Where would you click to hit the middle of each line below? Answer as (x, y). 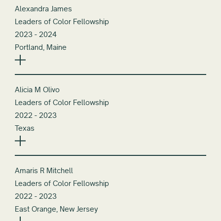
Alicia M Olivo (37, 89)
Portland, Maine (41, 47)
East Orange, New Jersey (56, 209)
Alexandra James (43, 8)
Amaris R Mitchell (44, 170)
